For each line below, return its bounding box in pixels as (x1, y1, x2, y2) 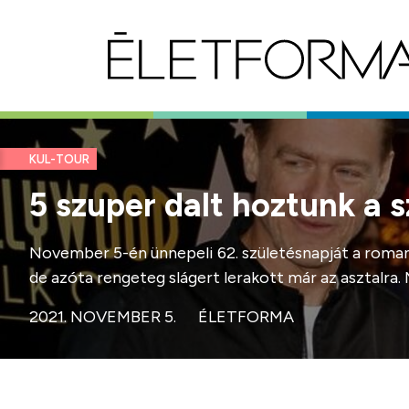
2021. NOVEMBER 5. (29, 307, 176, 327)
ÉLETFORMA (198, 307, 294, 327)
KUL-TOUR (29, 152, 89, 167)
